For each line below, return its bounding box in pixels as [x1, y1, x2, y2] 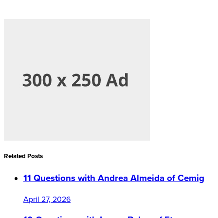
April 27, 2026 [23, 193, 71, 204]
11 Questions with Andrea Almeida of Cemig [23, 171, 204, 185]
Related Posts [4, 151, 43, 161]
